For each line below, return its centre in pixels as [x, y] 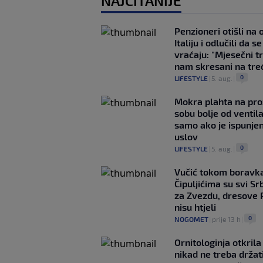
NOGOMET [191, 219]
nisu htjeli [195, 207]
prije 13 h [226, 219]
